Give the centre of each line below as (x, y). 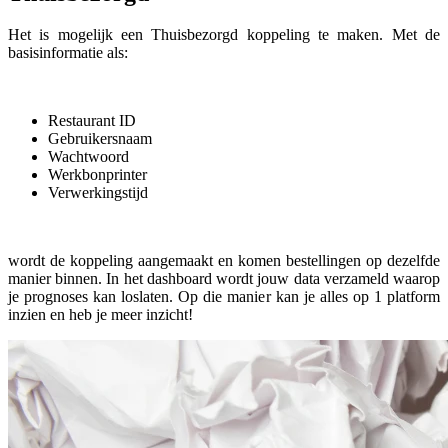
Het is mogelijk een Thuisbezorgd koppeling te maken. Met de (224, 35)
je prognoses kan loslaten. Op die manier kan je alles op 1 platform (224, 297)
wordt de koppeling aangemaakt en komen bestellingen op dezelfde (224, 261)
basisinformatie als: (70, 53)
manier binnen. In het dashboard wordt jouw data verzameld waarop (224, 279)
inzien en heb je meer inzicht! (102, 315)
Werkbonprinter (97, 175)
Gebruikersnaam (102, 139)
